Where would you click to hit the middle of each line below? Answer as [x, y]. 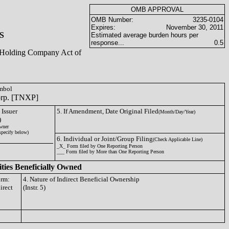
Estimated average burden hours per [145, 35]
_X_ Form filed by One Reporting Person [100, 146]
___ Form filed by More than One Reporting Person [110, 152]
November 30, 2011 [195, 27]
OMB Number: [112, 20]
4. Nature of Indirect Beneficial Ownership [81, 179]
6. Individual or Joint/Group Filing [105, 139]
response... [108, 43]
